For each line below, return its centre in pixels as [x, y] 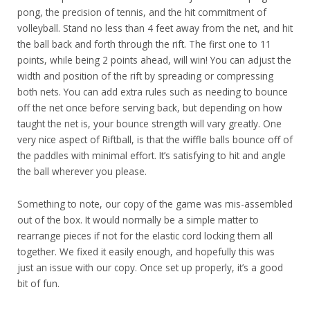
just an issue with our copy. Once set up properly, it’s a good [150, 267]
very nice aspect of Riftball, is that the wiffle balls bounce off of [155, 139]
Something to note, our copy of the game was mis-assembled [155, 203]
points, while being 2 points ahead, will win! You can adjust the [154, 60]
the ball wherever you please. [82, 171]
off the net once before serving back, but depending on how [150, 107]
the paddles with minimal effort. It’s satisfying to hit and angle [152, 155]
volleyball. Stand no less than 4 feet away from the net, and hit [155, 28]
